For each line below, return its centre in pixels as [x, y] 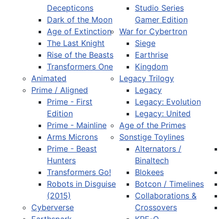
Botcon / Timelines [169, 184]
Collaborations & [166, 196]
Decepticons [70, 8]
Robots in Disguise [81, 184]
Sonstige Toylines [152, 137]
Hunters [61, 160]
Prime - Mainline [77, 125]
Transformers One [80, 66]
